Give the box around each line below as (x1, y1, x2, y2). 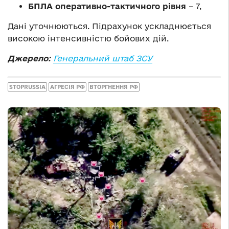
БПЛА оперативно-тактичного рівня (28, 2, 186, 11)
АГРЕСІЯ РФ (50, 83, 85, 90)
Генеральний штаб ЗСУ (53, 54, 152, 63)
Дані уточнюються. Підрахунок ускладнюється (8, 21, 211, 31)
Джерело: (8, 54, 51, 63)
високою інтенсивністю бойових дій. (8, 34, 169, 43)
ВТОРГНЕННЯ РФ (89, 83, 138, 90)
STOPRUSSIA (9, 83, 45, 90)
